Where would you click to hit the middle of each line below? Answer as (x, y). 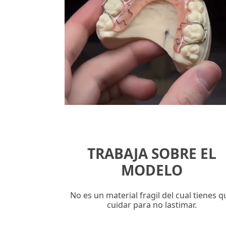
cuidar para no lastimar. (152, 205)
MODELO (152, 170)
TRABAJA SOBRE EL (152, 153)
